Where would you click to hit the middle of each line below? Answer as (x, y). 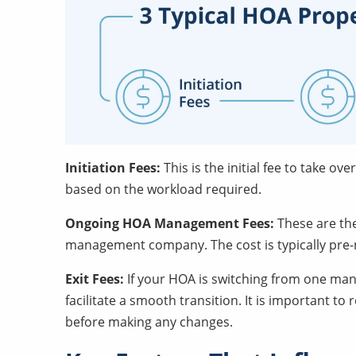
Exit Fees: (95, 279)
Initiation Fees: (114, 167)
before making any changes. (149, 321)
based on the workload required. (163, 189)
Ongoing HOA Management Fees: (171, 223)
